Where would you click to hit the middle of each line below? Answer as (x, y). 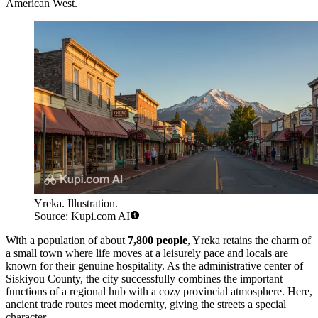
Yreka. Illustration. (76, 204)
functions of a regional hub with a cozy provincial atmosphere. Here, (159, 292)
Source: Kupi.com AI (82, 216)
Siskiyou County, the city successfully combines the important (144, 279)
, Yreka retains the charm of (249, 241)
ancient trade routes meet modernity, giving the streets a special (146, 305)
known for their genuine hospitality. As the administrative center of (154, 266)
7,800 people (158, 241)
